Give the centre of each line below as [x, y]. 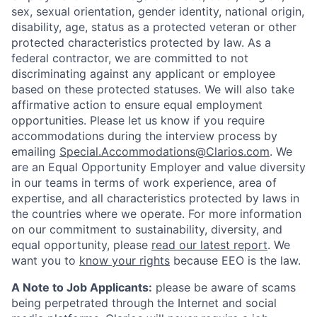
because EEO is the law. [235, 261]
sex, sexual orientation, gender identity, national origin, [158, 12]
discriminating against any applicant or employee [143, 74]
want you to [45, 261]
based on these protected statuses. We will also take [153, 90]
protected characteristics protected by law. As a [141, 43]
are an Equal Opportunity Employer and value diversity [158, 167]
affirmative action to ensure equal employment [137, 105]
